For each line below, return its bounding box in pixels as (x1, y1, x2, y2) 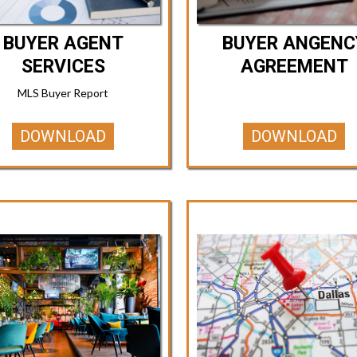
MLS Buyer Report (18, 86, 108, 100)
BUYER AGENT (2, 33, 124, 55)
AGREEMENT (240, 56, 348, 78)
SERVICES (21, 56, 105, 78)
